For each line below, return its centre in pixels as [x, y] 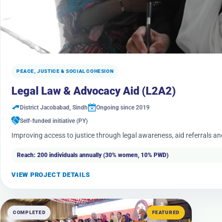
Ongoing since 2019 [123, 107]
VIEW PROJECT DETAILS [51, 175]
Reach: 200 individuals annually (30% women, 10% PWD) [93, 155]
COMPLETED [29, 212]
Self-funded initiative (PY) [54, 121]
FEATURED [166, 212]
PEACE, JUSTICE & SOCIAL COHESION [65, 71]
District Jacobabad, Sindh [54, 107]
